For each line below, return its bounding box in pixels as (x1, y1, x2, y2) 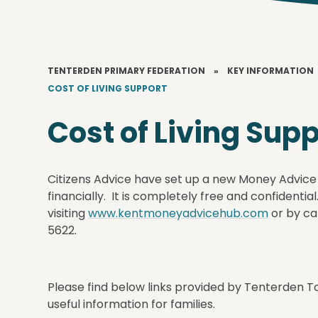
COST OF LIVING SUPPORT (48, 82, 168, 94)
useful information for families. (48, 296, 216, 312)
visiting (48, 205, 89, 221)
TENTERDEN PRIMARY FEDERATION (48, 65, 206, 77)
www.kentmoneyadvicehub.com (88, 205, 269, 221)
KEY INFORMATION (227, 65, 314, 77)
